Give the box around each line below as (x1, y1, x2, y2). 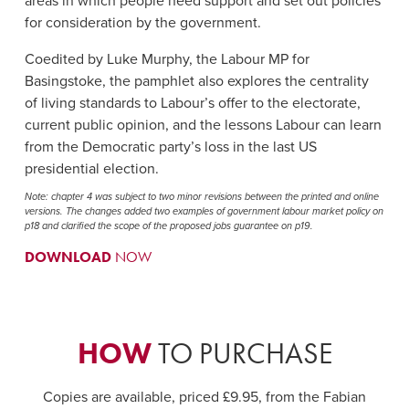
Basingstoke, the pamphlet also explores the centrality (24, 71, 369, 90)
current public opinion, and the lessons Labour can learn (24, 115, 382, 134)
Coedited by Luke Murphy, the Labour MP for (24, 49, 309, 68)
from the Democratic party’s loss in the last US (24, 137, 317, 156)
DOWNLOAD (24, 246, 111, 267)
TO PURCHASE (151, 335, 332, 373)
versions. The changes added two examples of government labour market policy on (24, 204, 383, 217)
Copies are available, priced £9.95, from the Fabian (43, 388, 366, 407)
